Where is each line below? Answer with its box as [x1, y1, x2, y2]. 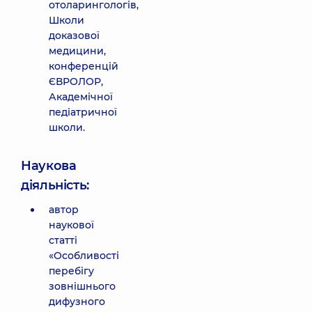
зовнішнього [49, 280, 116, 292]
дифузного [49, 295, 105, 308]
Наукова [21, 158, 77, 173]
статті [49, 234, 77, 247]
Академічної [49, 91, 113, 103]
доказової [49, 29, 100, 42]
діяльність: [21, 178, 90, 193]
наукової [49, 219, 94, 231]
